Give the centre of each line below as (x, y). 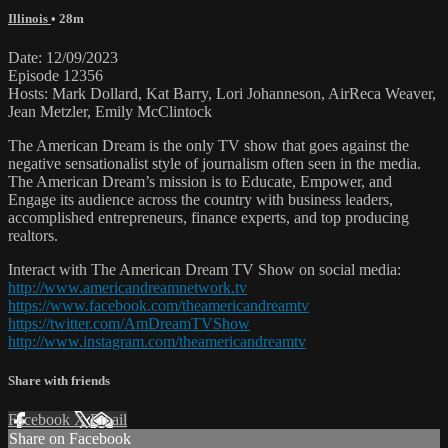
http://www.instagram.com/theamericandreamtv (157, 342)
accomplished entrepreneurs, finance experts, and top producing (208, 218)
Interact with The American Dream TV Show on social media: (204, 270)
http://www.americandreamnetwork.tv (127, 288)
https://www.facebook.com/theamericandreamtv (158, 306)
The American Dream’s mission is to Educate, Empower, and (200, 182)
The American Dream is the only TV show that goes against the (208, 146)
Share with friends (59, 381)
